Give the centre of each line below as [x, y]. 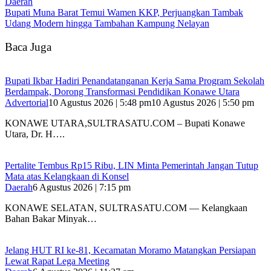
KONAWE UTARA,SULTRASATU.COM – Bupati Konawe [125, 123]
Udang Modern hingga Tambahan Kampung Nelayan [107, 23]
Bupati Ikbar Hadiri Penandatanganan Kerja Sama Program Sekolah [135, 81]
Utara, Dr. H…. [35, 134]
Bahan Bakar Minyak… [51, 219]
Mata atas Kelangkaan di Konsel [67, 177]
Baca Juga [28, 47]
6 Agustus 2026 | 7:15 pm [82, 188]
